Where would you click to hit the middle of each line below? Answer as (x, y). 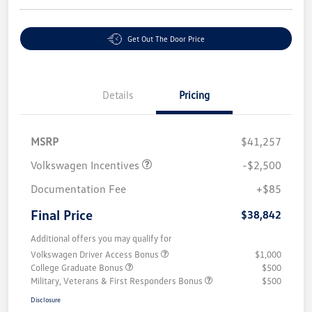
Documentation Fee (78, 189)
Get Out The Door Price (166, 39)
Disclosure (46, 300)
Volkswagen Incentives (86, 165)
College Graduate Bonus (78, 268)
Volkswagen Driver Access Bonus (96, 255)
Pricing (194, 95)
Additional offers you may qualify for (101, 239)
